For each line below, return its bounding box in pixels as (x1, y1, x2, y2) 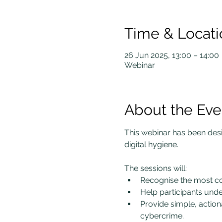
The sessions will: (124, 164, 187, 173)
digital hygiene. (124, 140, 178, 149)
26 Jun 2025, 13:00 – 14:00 (124, 51, 219, 60)
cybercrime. (140, 211, 184, 221)
